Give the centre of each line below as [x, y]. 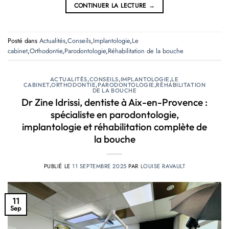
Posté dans [24, 40]
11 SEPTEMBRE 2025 [99, 166]
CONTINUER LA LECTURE [111, 6]
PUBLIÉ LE [58, 166]
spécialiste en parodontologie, [114, 115]
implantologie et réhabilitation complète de [114, 127]
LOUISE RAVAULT [163, 166]
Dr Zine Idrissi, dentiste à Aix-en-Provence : [114, 102]
